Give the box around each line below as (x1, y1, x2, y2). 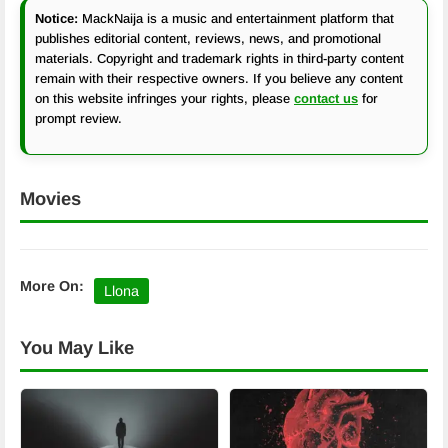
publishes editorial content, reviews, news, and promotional (35, 31, 381, 46)
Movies (20, 188, 81, 209)
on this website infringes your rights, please (35, 91, 294, 106)
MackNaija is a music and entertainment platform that (78, 11, 394, 26)
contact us (294, 91, 358, 106)
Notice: (35, 11, 78, 26)
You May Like (20, 337, 134, 358)
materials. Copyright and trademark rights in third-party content (35, 51, 404, 66)
